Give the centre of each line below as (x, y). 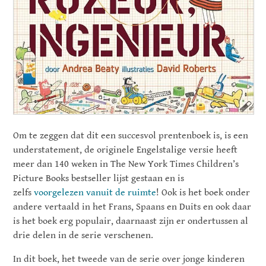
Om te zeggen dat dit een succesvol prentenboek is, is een (131, 135)
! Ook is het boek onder (203, 192)
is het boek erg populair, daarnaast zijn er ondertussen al (131, 221)
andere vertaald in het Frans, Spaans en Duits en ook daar (132, 207)
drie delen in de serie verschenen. (83, 235)
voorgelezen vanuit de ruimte (95, 192)
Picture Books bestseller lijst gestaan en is (99, 178)
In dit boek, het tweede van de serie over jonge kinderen (129, 259)
